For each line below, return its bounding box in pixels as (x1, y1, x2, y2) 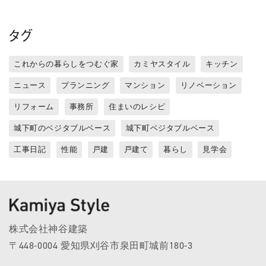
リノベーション (180, 80, 237, 90)
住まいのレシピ (109, 101, 166, 112)
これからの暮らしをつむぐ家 (14, 58, 119, 69)
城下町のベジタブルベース (14, 122, 111, 133)
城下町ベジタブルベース (125, 122, 215, 133)
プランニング (61, 80, 110, 90)
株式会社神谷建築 (9, 223, 88, 236)
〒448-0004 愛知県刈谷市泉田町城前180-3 (9, 239, 193, 252)
